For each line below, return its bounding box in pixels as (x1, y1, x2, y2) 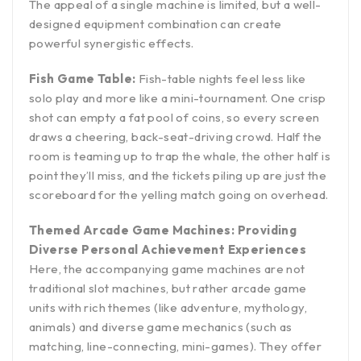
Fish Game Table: (29, 71, 136, 87)
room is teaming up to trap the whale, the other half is (29, 148, 330, 164)
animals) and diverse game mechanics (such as (29, 319, 293, 335)
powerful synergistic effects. (29, 35, 194, 52)
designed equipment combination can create (29, 16, 282, 32)
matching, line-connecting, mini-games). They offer (29, 338, 322, 355)
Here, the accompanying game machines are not (29, 261, 305, 277)
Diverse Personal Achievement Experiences (29, 242, 306, 258)
